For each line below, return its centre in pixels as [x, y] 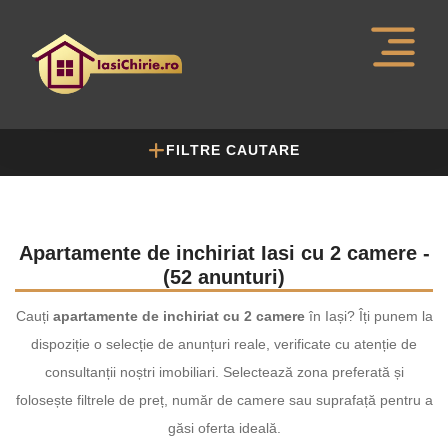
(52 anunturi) [224, 277]
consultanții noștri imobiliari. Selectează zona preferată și [224, 372]
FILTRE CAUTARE [233, 150]
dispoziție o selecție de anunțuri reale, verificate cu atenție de [224, 344]
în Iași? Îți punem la [368, 316]
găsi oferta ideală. [224, 428]
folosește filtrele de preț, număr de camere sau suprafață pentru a [224, 400]
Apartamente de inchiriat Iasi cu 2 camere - [224, 253]
